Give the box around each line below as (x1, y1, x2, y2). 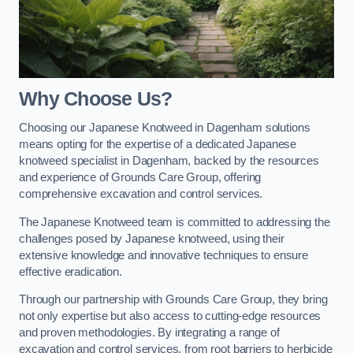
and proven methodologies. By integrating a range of (19, 326, 280, 340)
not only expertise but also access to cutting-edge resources (19, 310, 321, 323)
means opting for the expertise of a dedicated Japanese (19, 138, 297, 151)
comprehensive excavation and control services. (19, 188, 263, 201)
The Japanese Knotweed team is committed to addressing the (19, 215, 330, 229)
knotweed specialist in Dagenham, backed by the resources (19, 154, 319, 168)
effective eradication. (19, 265, 122, 278)
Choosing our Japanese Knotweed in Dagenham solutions (19, 121, 310, 135)
